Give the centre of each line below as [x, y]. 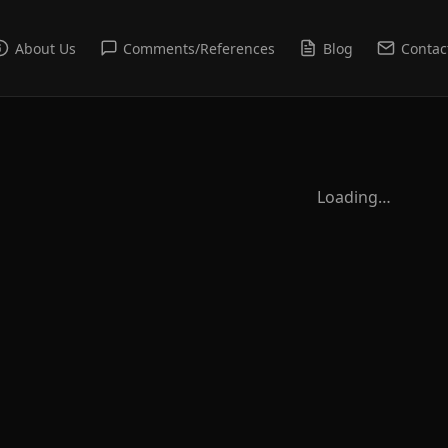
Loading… [354, 197]
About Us [45, 48]
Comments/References [199, 48]
